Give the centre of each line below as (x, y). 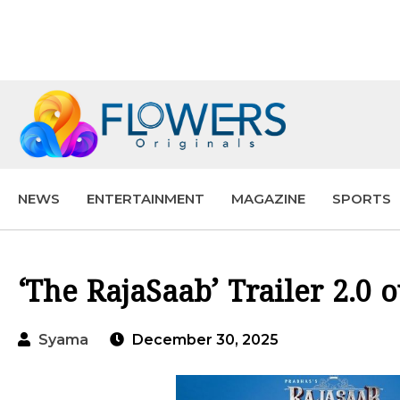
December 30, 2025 (204, 340)
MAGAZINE (268, 199)
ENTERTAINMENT (146, 199)
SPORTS (362, 199)
